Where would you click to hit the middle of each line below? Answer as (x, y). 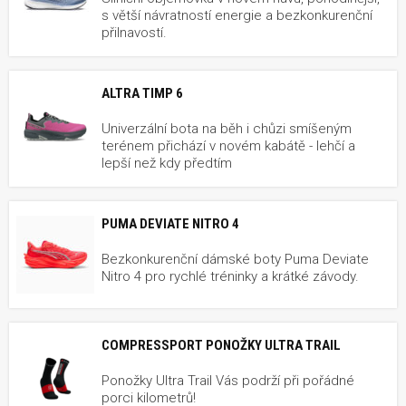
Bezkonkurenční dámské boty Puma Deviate (235, 260)
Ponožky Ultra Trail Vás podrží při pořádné (228, 381)
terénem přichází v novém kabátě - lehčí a (228, 146)
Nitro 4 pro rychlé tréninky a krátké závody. (230, 277)
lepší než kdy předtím (167, 164)
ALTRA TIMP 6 (142, 94)
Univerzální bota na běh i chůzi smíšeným (227, 129)
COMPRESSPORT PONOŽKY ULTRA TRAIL (221, 346)
